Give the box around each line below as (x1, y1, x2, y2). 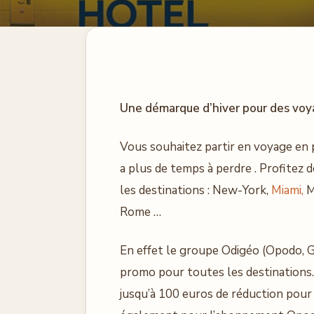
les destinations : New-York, (120, 182, 271, 198)
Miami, (271, 182, 303, 198)
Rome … (120, 204, 161, 220)
